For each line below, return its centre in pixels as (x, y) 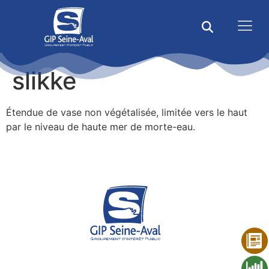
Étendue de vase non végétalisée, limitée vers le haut (127, 112)
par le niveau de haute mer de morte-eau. (101, 126)
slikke (44, 80)
